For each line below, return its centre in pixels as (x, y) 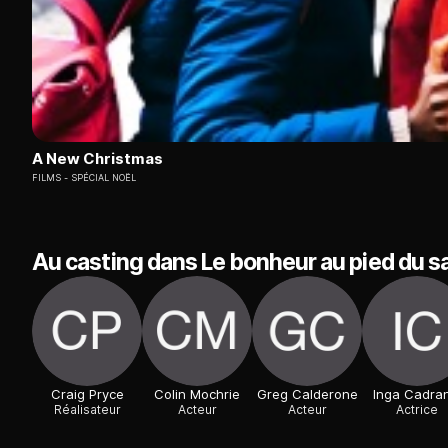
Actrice (417, 410)
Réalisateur (87, 410)
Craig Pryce (87, 394)
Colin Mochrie (197, 394)
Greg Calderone (307, 394)
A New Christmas (97, 159)
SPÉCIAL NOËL (103, 178)
